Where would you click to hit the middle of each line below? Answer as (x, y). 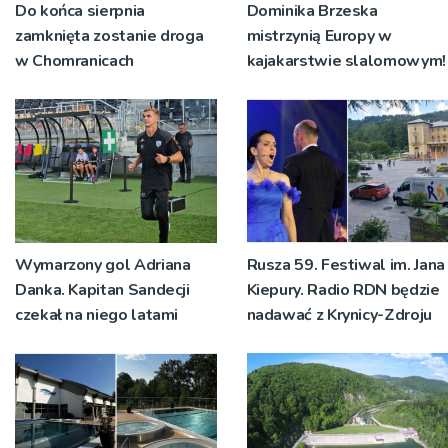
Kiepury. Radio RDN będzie (343, 289)
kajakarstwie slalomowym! (346, 60)
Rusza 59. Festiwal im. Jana (345, 264)
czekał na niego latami (97, 314)
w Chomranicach (74, 60)
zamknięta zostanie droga (109, 35)
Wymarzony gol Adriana (103, 264)
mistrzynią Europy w (319, 35)
